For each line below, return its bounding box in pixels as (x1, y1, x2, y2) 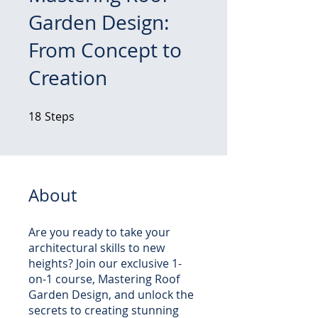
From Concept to (28, 37, 182, 63)
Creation (28, 65, 107, 91)
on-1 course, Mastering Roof (28, 271, 180, 287)
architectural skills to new (28, 240, 165, 256)
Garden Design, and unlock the (28, 287, 194, 302)
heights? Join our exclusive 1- (28, 256, 182, 271)
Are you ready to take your (28, 224, 170, 240)
